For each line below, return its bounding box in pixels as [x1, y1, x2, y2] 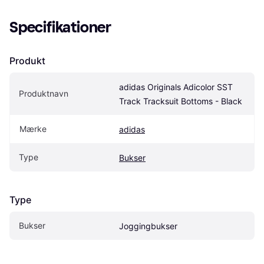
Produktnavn [19, 88, 68, 99]
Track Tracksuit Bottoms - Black [119, 96, 242, 107]
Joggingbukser [119, 221, 177, 232]
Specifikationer [9, 18, 111, 37]
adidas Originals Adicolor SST [119, 82, 233, 93]
